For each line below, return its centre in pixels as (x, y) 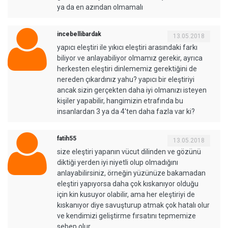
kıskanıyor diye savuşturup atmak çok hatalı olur (133, 205)
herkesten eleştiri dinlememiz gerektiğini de (127, 68)
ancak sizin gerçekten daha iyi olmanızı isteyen (132, 90)
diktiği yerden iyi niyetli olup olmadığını (118, 162)
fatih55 (67, 138)
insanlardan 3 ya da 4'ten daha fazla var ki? (126, 111)
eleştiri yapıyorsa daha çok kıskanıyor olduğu (128, 183)
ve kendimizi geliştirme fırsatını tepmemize (126, 216)
